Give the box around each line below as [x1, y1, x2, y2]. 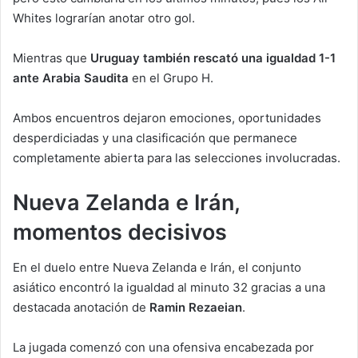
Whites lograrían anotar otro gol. [13, 10, 195, 26]
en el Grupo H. [129, 70, 213, 86]
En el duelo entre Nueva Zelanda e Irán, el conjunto [13, 260, 301, 276]
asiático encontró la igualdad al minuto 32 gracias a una [13, 280, 325, 296]
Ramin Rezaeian [149, 300, 242, 316]
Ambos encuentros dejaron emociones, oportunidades [13, 109, 321, 125]
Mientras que [13, 50, 90, 66]
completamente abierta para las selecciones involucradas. [13, 149, 340, 165]
